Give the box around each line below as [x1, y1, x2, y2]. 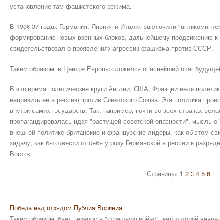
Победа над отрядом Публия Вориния [10, 202, 122, 212]
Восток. [10, 149, 32, 158]
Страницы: [146, 168, 180, 178]
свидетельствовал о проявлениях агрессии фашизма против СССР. [10, 43, 213, 53]
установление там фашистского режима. [10, 1, 132, 11]
